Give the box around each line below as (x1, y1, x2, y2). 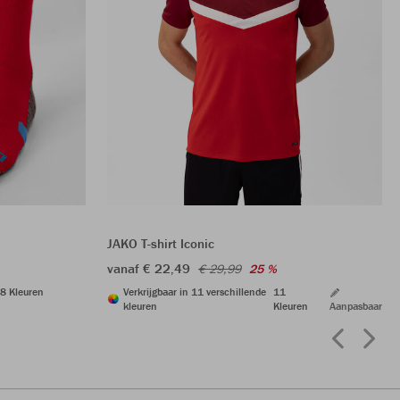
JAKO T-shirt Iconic (107, 234, 214, 252)
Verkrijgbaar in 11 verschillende (123, 284, 266, 298)
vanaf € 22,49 (107, 259, 190, 277)
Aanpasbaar (329, 298, 382, 312)
